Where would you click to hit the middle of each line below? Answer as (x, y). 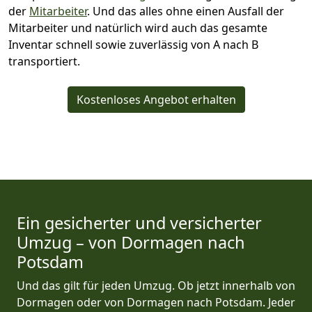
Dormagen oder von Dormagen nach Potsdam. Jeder (156, 303)
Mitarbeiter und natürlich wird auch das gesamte (138, 28)
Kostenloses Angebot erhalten (156, 100)
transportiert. (44, 62)
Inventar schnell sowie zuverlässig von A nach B (133, 45)
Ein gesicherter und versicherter (139, 223)
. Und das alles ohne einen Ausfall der (186, 11)
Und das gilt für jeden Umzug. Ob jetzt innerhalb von (156, 286)
